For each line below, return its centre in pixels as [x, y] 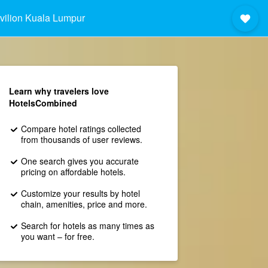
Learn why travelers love [59, 91]
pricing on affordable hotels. [73, 172]
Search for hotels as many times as [87, 226]
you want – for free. [57, 236]
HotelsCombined [43, 103]
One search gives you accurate [80, 161]
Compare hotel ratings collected [81, 129]
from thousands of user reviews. [81, 139]
